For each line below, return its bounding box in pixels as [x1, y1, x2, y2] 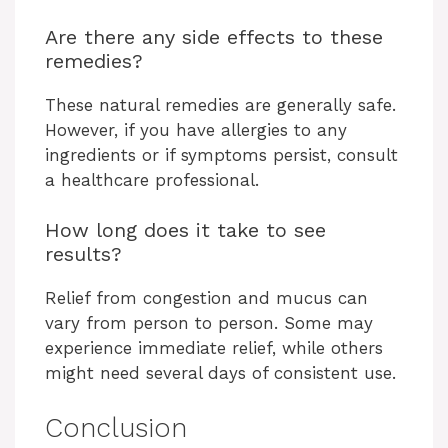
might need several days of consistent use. [45, 363, 396, 384]
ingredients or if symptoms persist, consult [45, 144, 398, 165]
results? [45, 242, 122, 267]
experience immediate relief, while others [45, 338, 383, 359]
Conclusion [45, 411, 187, 444]
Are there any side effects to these [45, 24, 383, 49]
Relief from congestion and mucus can [45, 288, 368, 309]
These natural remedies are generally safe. [45, 94, 396, 115]
